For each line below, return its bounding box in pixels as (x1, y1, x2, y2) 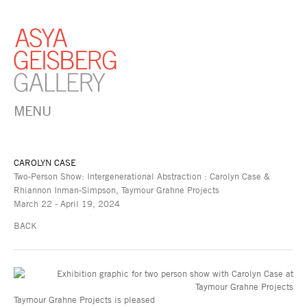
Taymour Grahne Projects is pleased (14, 293, 155, 305)
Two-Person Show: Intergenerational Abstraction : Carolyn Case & (14, 170, 270, 182)
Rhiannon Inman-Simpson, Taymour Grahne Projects (14, 184, 219, 195)
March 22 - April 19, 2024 (14, 197, 120, 209)
